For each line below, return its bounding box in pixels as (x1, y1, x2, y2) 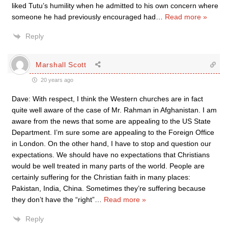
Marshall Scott (36, 60, 87, 69)
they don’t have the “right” (12, 195, 95, 204)
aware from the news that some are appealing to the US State (12, 117, 211, 125)
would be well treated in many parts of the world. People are (12, 162, 205, 170)
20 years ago (39, 77, 73, 83)
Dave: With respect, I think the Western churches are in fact (12, 95, 203, 103)
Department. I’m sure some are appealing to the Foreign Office (12, 128, 214, 136)
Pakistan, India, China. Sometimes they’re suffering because (12, 184, 206, 192)
